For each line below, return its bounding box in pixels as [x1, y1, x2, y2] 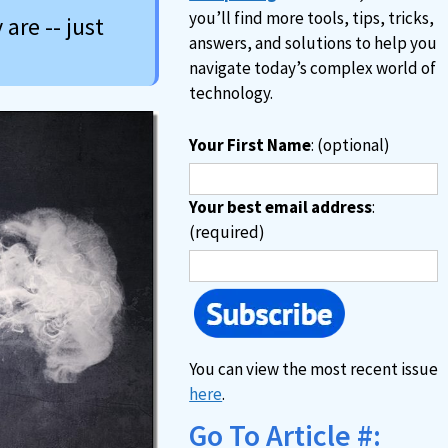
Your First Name [189, 134, 312, 156]
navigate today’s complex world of [189, 57, 437, 79]
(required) [189, 221, 266, 243]
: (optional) [311, 134, 391, 156]
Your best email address [189, 196, 373, 218]
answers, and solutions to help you [189, 32, 438, 54]
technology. [189, 82, 274, 104]
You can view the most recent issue [189, 358, 439, 380]
